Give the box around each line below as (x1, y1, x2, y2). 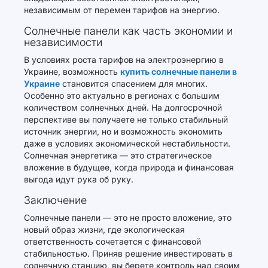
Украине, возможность (24, 66, 120, 77)
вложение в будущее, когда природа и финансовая (24, 162, 234, 172)
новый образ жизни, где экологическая (24, 224, 185, 234)
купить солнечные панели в (120, 66, 237, 77)
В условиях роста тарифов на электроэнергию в (24, 54, 224, 65)
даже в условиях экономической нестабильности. (24, 138, 230, 148)
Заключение (24, 194, 87, 206)
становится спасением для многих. (60, 78, 208, 89)
